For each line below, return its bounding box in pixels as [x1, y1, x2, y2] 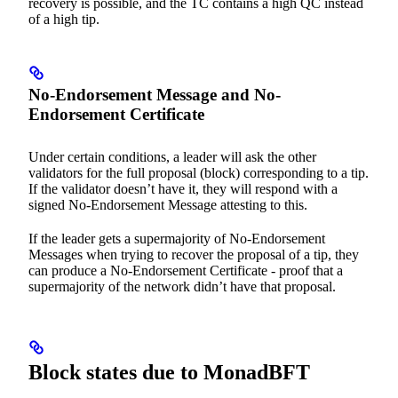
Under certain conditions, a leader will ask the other [28, 148, 316, 164]
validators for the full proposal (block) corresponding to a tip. [28, 164, 369, 180]
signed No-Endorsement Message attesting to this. [28, 196, 307, 212]
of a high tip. [28, 11, 99, 27]
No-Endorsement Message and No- [28, 84, 281, 104]
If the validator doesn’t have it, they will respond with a [28, 180, 338, 196]
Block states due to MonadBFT [28, 360, 310, 384]
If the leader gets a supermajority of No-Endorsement [28, 230, 325, 246]
